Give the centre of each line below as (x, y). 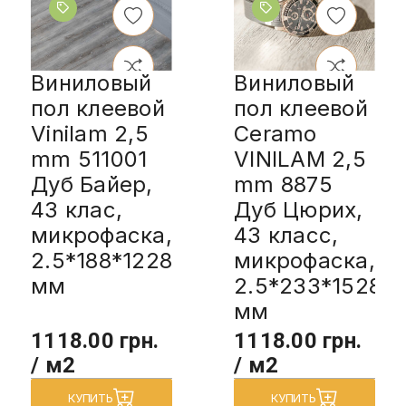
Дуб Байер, (92, 184)
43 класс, (286, 235)
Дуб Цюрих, (299, 209)
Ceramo (275, 133)
